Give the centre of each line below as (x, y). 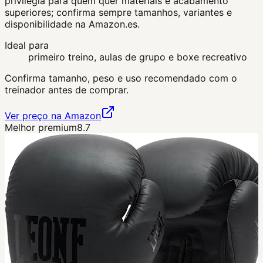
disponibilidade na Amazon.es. (72, 24)
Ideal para (27, 45)
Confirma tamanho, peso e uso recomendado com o (121, 78)
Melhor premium (41, 128)
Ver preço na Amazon (53, 116)
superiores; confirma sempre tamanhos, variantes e (118, 13)
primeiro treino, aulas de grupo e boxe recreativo (138, 57)
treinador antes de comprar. (67, 90)
